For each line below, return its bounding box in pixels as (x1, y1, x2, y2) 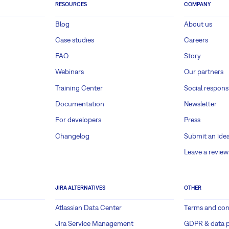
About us (184, 19, 212, 28)
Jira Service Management (55, 219, 133, 228)
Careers (184, 35, 208, 44)
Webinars (55, 67, 84, 76)
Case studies (55, 35, 94, 44)
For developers (55, 116, 101, 124)
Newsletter (184, 99, 217, 108)
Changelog (55, 131, 89, 140)
